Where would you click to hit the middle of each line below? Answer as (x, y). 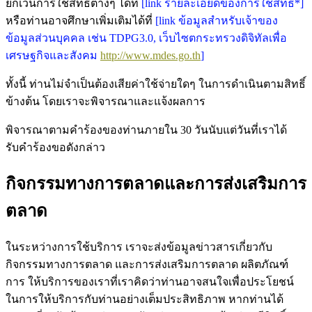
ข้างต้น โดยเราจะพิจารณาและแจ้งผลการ (106, 101)
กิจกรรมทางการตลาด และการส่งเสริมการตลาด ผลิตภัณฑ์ (147, 264)
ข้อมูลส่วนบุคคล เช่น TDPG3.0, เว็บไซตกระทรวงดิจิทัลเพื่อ (146, 38)
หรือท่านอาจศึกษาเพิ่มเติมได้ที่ (80, 20)
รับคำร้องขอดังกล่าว (55, 147)
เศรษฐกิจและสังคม (53, 55)
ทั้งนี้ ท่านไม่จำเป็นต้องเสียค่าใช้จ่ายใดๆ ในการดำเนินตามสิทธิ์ (156, 84)
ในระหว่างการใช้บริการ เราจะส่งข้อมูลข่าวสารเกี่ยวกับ (139, 247)
